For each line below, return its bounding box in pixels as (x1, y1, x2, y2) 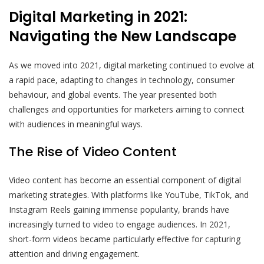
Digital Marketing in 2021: (9, 7, 187, 27)
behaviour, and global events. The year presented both (9, 89, 217, 101)
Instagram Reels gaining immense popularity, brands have (9, 204, 229, 216)
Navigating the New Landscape (9, 27, 236, 47)
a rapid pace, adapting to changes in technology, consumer (9, 74, 235, 86)
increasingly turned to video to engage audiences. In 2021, (9, 219, 230, 230)
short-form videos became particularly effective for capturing (9, 233, 240, 245)
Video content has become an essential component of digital (9, 174, 241, 186)
